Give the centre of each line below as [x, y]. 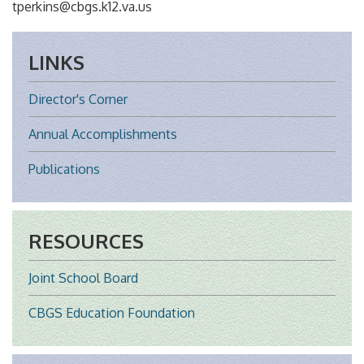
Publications [64, 169]
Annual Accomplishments [103, 134]
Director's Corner [78, 99]
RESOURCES [86, 240]
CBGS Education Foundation [112, 312]
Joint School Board [83, 277]
